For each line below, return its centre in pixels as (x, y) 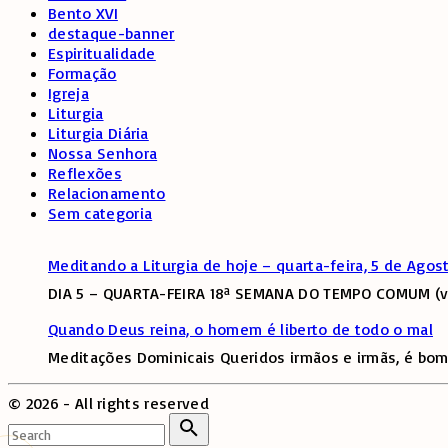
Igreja (68, 93)
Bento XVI (83, 13)
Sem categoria (100, 213)
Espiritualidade (102, 53)
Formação (82, 73)
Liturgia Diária (98, 133)
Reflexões (85, 173)
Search (233, 422)
